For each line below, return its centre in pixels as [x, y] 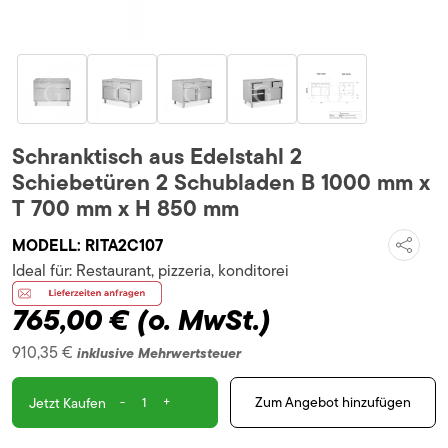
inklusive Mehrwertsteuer [159, 352]
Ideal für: [44, 271]
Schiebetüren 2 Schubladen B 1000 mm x [221, 182]
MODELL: [48, 244]
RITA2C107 [124, 244]
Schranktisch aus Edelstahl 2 [157, 156]
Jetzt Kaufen [67, 402]
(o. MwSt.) [204, 319]
